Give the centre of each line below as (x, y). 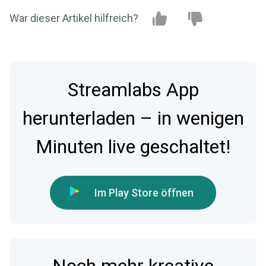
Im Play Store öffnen (144, 192)
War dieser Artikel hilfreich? (74, 18)
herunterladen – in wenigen (133, 118)
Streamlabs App (133, 90)
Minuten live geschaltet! (133, 147)
